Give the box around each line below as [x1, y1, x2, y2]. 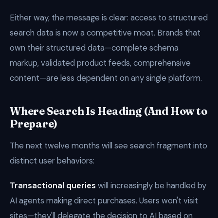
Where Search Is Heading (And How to [10, 105, 207, 118]
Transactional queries [10, 180, 96, 191]
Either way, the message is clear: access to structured [10, 12, 208, 23]
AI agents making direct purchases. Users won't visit [10, 195, 198, 206]
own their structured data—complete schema [10, 42, 179, 53]
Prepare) [10, 117, 58, 130]
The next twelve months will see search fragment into [10, 140, 207, 151]
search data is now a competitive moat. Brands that [10, 27, 200, 38]
